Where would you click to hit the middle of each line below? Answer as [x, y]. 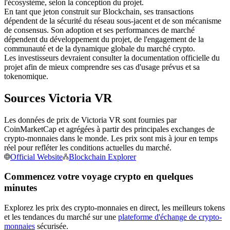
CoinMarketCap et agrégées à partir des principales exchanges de [109, 129]
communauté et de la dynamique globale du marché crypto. [100, 48]
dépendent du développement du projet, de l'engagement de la [104, 39]
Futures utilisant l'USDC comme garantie [91, 30]
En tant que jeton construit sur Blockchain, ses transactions [99, 11]
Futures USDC [49, 12]
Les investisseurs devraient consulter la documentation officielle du [112, 57]
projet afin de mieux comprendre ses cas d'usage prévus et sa [102, 67]
